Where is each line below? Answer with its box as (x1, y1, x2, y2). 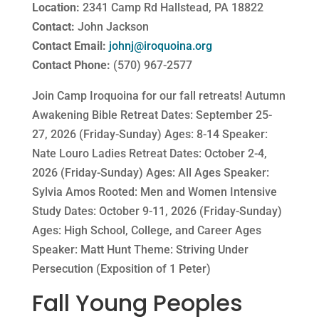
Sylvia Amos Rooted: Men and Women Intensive (31, 184, 277, 199)
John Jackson (74, 19, 149, 33)
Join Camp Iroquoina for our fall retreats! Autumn (31, 88, 286, 103)
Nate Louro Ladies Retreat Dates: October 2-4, (31, 146, 267, 160)
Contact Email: (31, 38, 106, 53)
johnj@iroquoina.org (108, 38, 212, 53)
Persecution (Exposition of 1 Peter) (31, 261, 211, 276)
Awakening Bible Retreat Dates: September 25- (31, 108, 272, 122)
